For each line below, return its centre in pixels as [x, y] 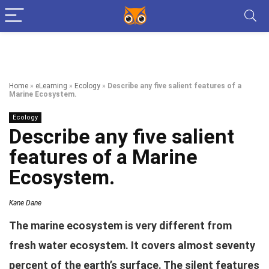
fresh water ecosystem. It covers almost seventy [132, 245]
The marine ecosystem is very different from [120, 225]
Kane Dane [25, 203]
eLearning [51, 86]
